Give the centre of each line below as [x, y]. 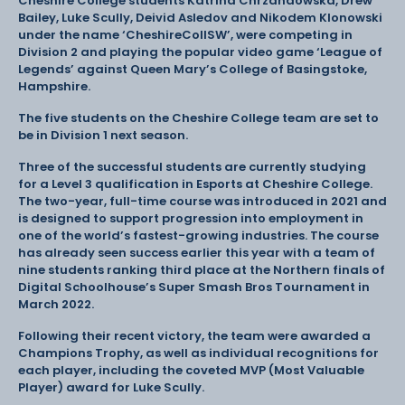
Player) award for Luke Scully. [113, 387]
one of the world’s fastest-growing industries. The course [198, 235]
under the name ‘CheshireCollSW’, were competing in [185, 34]
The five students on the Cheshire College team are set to [198, 118]
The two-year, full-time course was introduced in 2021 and [202, 201]
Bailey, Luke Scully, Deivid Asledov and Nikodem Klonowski [200, 17]
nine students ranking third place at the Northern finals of [202, 269]
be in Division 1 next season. [104, 135]
